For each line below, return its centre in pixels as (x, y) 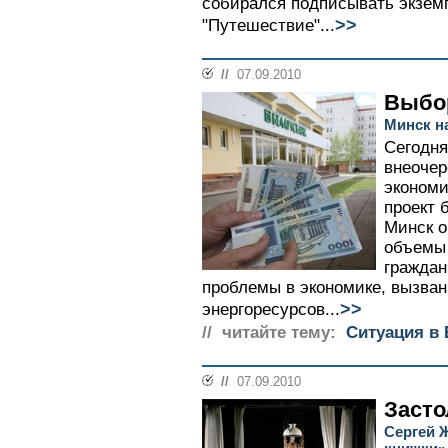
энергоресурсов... (271, 309)
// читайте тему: (269, 332)
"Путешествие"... (268, 25)
